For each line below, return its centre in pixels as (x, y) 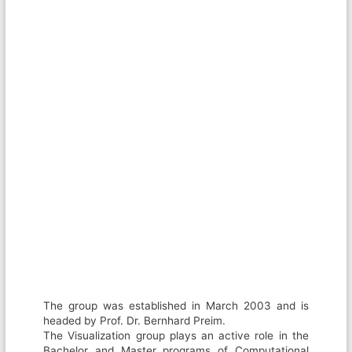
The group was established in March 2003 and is (176, 306)
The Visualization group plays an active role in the (176, 336)
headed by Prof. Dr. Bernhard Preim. (135, 321)
